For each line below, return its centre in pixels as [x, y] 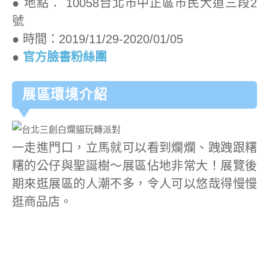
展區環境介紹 [65, 94]
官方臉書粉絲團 [65, 57]
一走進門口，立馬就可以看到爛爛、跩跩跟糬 [134, 148]
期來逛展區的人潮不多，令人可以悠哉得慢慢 [134, 184]
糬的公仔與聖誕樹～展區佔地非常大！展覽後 [134, 166]
